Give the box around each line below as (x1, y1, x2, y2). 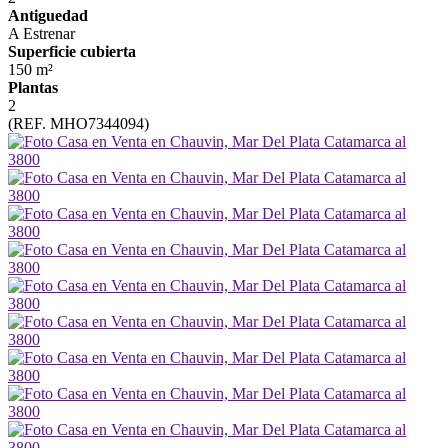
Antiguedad (8, 7, 88, 25)
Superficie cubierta (8, 43, 136, 61)
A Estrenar (8, 25, 75, 43)
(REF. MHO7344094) (8, 115, 149, 133)
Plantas (8, 79, 58, 97)
